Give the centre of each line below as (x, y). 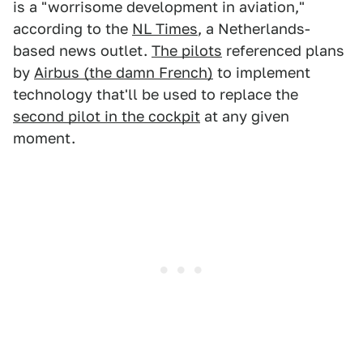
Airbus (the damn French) (124, 73)
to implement (262, 73)
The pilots (187, 51)
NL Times (165, 29)
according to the (73, 29)
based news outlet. (82, 51)
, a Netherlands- (254, 29)
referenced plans (283, 51)
